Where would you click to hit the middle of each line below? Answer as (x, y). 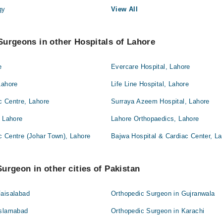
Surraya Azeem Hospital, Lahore (160, 102)
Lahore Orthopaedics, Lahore (155, 119)
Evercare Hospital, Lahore (151, 67)
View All (125, 9)
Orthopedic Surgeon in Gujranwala (163, 194)
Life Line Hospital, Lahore (150, 84)
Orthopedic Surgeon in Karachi (158, 211)
